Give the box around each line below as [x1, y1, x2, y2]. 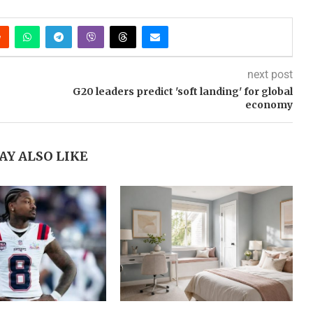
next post [247, 68, 293, 82]
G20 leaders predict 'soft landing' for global [72, 85, 293, 99]
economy [245, 99, 293, 112]
